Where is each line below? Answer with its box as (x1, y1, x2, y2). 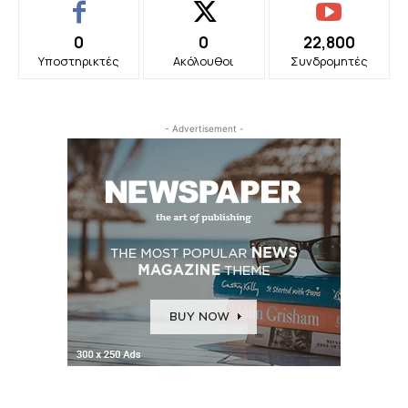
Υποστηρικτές (38, 53, 120, 70)
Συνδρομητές (290, 53, 368, 70)
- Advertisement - (164, 123, 244, 135)
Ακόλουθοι (173, 53, 235, 70)
